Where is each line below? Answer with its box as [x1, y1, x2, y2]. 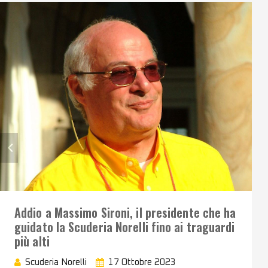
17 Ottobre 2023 [108, 257, 176, 267]
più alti [14, 232, 50, 250]
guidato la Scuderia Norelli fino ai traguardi [14, 217, 235, 236]
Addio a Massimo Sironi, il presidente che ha [14, 203, 236, 221]
